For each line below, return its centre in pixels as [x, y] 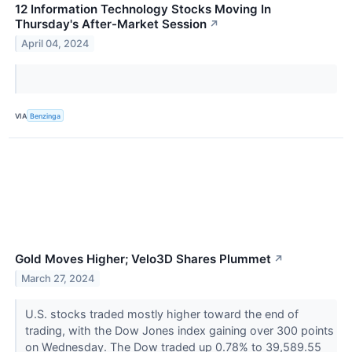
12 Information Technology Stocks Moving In [143, 9]
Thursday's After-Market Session [111, 24]
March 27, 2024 [58, 279]
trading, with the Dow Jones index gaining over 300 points [179, 331]
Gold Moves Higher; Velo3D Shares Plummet [143, 259]
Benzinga [46, 115]
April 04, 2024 [55, 43]
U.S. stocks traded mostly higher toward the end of [161, 314]
